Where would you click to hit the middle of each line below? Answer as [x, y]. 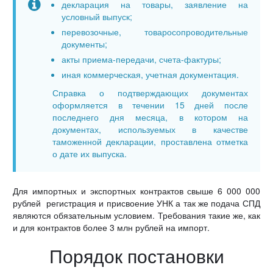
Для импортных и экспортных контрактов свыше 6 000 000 [136, 191]
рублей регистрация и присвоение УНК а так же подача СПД [136, 203]
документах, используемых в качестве [150, 129]
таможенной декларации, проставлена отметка [150, 142]
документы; [85, 44]
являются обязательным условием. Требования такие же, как [136, 215]
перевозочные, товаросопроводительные [155, 32]
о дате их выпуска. [90, 154]
